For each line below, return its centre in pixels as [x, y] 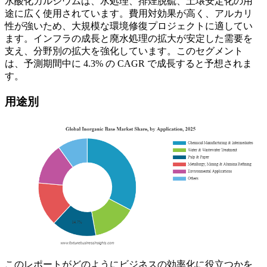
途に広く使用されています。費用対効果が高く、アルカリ [129, 14]
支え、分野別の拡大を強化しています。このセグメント [124, 51]
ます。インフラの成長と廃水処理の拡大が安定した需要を [129, 39]
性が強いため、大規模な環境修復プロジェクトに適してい [129, 26]
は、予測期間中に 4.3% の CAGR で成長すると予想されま [128, 64]
